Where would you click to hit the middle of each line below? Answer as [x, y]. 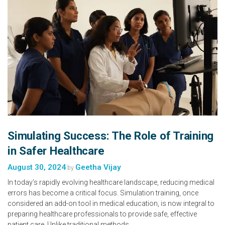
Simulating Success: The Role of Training [110, 135]
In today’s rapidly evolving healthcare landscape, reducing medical [111, 182]
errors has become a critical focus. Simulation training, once [103, 193]
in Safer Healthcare [56, 150]
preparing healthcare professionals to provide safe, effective [102, 214]
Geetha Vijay [98, 167]
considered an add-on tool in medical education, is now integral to [111, 203]
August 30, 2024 [37, 167]
